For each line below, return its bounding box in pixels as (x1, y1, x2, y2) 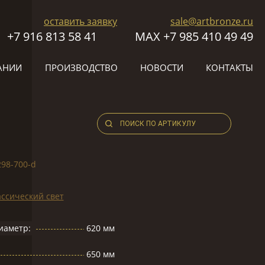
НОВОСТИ (140, 62, 183, 73)
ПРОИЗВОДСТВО (44, 62, 118, 73)
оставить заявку (44, 15, 117, 28)
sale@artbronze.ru (170, 15, 253, 28)
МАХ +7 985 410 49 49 (135, 28, 253, 44)
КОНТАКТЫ (205, 62, 253, 73)
